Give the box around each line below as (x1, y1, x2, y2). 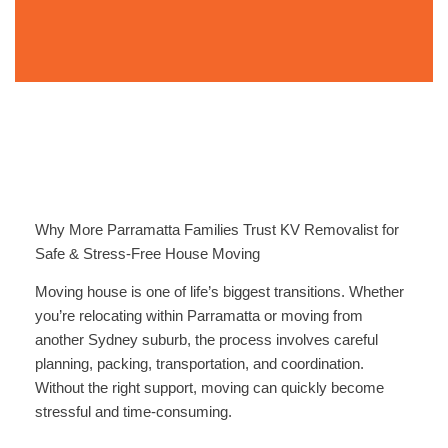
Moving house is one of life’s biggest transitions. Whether (34, 284, 404, 300)
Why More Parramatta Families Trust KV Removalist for (34, 221, 399, 238)
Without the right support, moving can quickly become (34, 380, 384, 396)
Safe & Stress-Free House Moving (34, 245, 260, 262)
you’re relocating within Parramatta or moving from (34, 308, 363, 324)
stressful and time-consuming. (34, 404, 232, 420)
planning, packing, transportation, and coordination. (34, 356, 364, 372)
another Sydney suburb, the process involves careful (34, 332, 378, 348)
